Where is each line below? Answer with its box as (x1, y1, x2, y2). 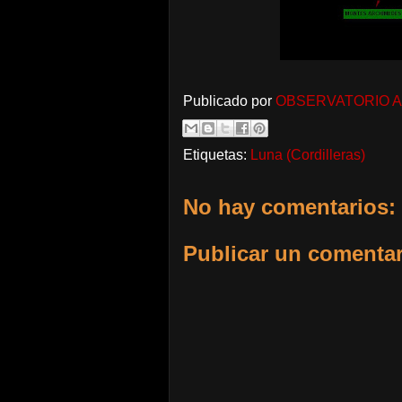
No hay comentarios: (183, 195, 396, 219)
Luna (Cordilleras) (250, 147, 365, 162)
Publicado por (183, 93, 275, 109)
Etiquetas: (183, 147, 250, 162)
